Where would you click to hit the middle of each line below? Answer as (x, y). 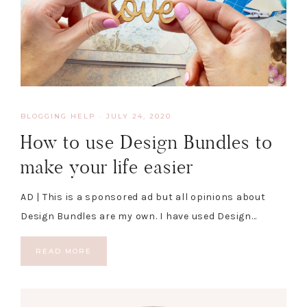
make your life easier (107, 167)
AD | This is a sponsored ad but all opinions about (143, 197)
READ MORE (64, 251)
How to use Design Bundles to (147, 142)
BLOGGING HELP (58, 116)
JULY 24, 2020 (139, 116)
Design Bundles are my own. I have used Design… (139, 216)
